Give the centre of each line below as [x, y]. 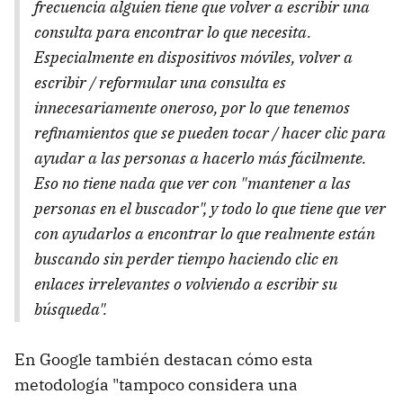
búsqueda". [71, 309]
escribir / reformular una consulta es [160, 82]
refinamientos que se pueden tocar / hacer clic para [210, 132]
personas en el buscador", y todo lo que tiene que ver [210, 208]
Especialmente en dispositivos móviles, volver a [193, 57]
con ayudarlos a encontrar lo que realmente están [205, 233]
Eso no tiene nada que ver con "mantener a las [193, 183]
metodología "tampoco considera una [156, 384]
